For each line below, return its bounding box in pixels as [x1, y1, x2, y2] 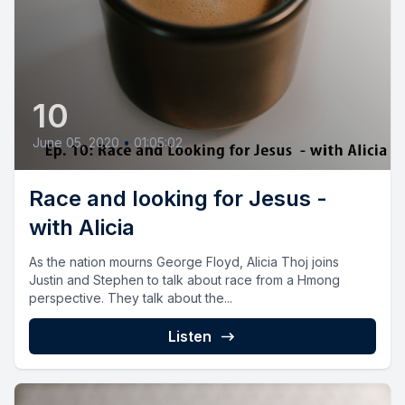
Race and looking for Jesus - [29, 184, 327, 212]
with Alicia [29, 213, 135, 240]
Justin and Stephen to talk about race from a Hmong [29, 271, 340, 287]
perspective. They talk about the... [29, 289, 232, 306]
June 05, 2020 [33, 134, 119, 150]
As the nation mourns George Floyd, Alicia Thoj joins [29, 253, 339, 269]
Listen [168, 326, 212, 345]
